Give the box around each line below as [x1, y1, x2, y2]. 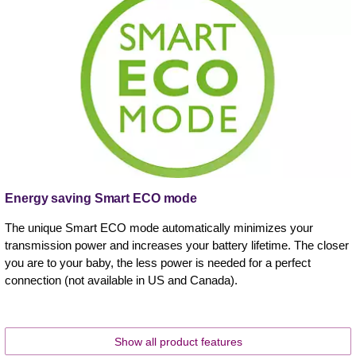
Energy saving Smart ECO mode [5, 192, 198, 206]
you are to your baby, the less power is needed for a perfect [5, 256, 311, 270]
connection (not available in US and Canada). [5, 273, 238, 288]
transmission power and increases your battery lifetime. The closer [5, 238, 349, 253]
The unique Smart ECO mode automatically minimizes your [5, 221, 313, 235]
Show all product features [114, 335, 242, 349]
